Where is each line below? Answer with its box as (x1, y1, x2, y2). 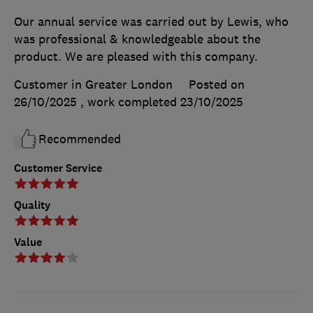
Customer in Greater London (14, 76, 173, 92)
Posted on (189, 76, 245, 92)
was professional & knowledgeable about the (14, 31, 261, 47)
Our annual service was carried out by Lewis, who (14, 13, 289, 29)
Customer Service (14, 160, 102, 175)
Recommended (38, 131, 121, 147)
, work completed (80, 94, 180, 110)
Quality (14, 197, 51, 212)
